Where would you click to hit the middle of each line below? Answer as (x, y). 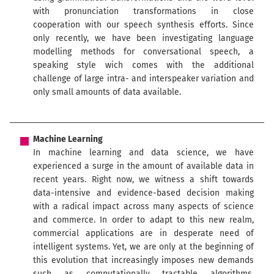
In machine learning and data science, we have (143, 152)
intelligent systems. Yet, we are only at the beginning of (143, 246)
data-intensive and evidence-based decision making (143, 193)
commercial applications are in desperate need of (143, 233)
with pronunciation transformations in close (143, 12)
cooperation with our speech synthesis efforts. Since (143, 25)
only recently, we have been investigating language (143, 39)
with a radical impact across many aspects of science (143, 206)
